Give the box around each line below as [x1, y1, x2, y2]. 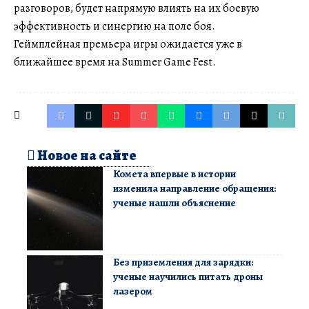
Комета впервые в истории [113, 166, 236, 181]
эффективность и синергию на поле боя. [14, 18, 215, 34]
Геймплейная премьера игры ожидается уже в [14, 36, 242, 52]
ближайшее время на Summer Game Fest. [14, 54, 216, 70]
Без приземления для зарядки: [113, 255, 253, 269]
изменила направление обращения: [113, 181, 276, 195]
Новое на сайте [35, 146, 137, 165]
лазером [113, 283, 152, 298]
